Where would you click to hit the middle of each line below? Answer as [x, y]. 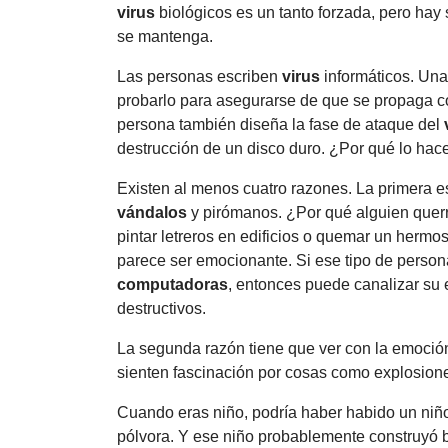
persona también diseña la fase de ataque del [280, 124]
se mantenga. [165, 36]
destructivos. [161, 308]
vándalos [152, 212]
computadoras [172, 284]
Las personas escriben [199, 76]
